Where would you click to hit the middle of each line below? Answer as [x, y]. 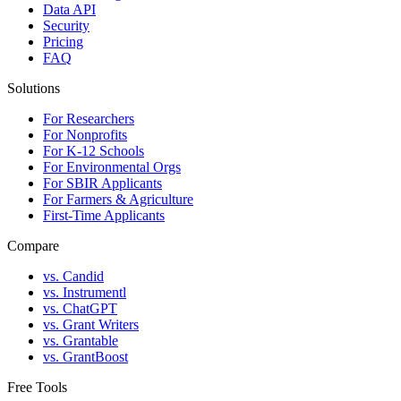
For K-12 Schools [94, 151]
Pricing [63, 42]
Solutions [34, 89]
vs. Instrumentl [85, 293]
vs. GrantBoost [85, 357]
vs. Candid [73, 277]
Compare [33, 246]
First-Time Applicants [104, 216]
